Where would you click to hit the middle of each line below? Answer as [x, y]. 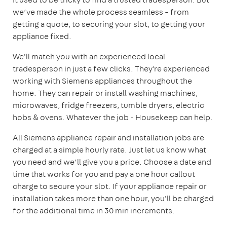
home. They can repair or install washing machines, [105, 93]
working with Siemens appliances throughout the [102, 81]
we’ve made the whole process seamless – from [101, 12]
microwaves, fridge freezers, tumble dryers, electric [108, 105]
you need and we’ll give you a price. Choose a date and [112, 162]
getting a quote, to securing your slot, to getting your [109, 24]
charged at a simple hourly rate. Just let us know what [109, 149]
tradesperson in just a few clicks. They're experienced [111, 68]
